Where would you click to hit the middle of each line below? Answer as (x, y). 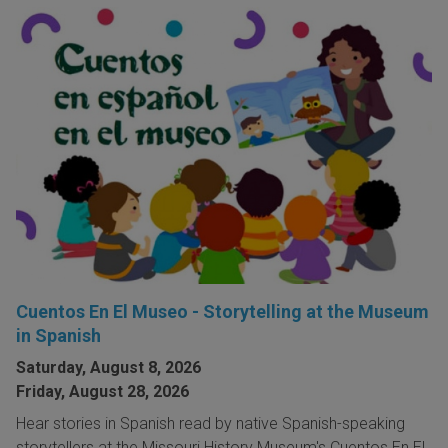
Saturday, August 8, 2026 (108, 368)
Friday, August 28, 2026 (102, 392)
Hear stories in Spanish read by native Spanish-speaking (210, 424)
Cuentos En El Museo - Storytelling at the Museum (222, 312)
